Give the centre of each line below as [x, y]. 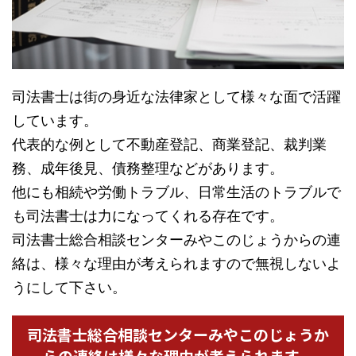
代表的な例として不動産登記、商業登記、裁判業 [169, 145]
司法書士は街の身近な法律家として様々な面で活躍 [176, 97]
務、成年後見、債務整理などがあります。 [148, 168]
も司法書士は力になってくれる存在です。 [148, 216]
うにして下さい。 [69, 288]
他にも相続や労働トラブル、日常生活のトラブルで [176, 192]
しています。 [55, 121]
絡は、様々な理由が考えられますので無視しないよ [176, 264]
